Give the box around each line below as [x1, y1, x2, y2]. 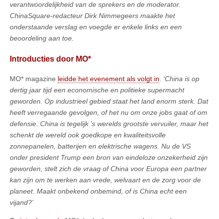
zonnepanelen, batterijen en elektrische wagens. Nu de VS [10, 142, 191, 151]
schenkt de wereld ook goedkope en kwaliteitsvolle [10, 131, 166, 139]
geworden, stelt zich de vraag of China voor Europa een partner [10, 165, 207, 173]
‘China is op [163, 75, 199, 83]
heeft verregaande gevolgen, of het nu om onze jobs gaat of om [10, 109, 207, 117]
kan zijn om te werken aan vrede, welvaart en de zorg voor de [10, 176, 201, 184]
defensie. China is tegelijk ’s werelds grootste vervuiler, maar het [10, 120, 208, 128]
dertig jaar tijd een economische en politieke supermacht [10, 86, 184, 94]
